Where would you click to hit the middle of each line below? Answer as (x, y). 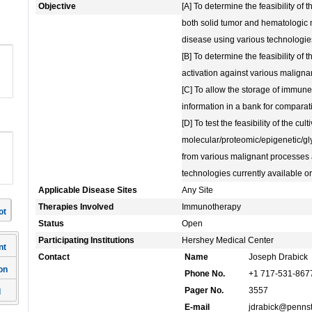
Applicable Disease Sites (88, 190)
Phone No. (205, 274)
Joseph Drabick (278, 257)
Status (51, 224)
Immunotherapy (211, 207)
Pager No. (204, 291)
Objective (57, 7)
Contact (54, 257)
